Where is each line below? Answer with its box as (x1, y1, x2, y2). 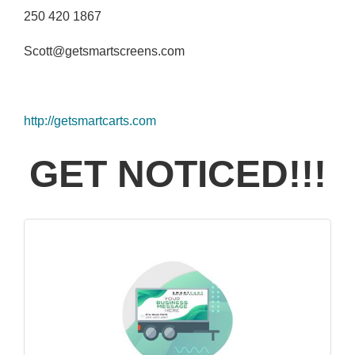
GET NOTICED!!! (29, 153, 326, 195)
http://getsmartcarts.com (24, 114, 156, 128)
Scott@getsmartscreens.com (24, 44, 185, 58)
